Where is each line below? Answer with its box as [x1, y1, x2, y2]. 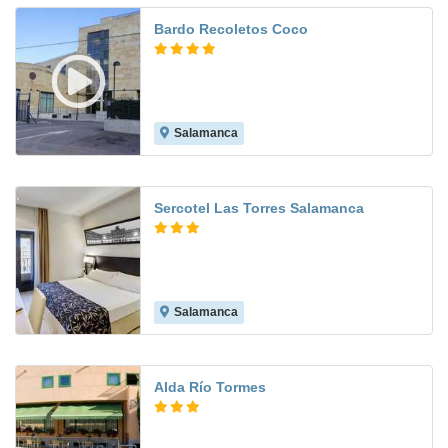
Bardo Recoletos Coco [154, 21, 308, 38]
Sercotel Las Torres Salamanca [154, 200, 364, 217]
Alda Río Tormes [154, 379, 266, 396]
